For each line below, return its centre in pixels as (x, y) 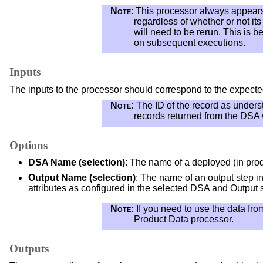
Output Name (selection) (82, 178)
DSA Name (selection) (77, 163)
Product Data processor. (184, 220)
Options (28, 145)
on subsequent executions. (190, 43)
